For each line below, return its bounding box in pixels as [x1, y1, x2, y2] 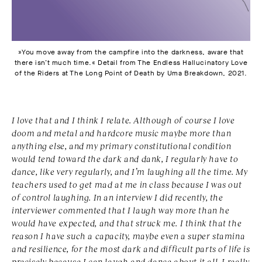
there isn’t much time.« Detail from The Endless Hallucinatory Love [14, 58, 248, 68]
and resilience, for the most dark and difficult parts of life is [12, 243, 250, 254]
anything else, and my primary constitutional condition [12, 140, 232, 151]
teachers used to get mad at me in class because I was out [12, 179, 242, 190]
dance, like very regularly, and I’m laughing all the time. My [12, 166, 248, 177]
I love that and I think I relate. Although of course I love [12, 115, 235, 126]
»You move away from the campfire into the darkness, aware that [18, 47, 244, 57]
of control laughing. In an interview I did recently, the [12, 192, 223, 203]
